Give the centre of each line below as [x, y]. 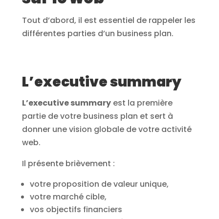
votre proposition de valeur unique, [99, 184]
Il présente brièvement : [68, 164]
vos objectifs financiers [76, 210]
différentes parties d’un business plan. [98, 34]
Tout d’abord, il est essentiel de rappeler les [109, 21]
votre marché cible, [68, 197]
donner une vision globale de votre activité [107, 130]
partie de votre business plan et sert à [97, 116]
